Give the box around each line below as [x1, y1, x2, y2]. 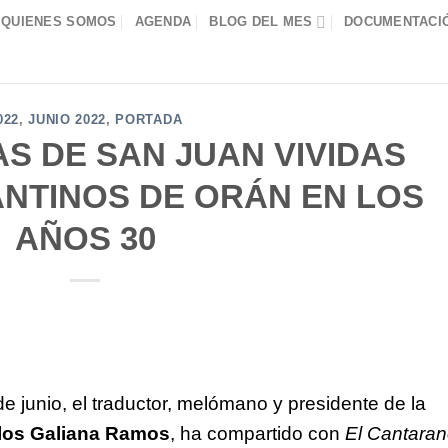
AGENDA [134, 14, 192, 29]
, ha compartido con [170, 422, 345, 444]
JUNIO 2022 [28, 112, 107, 127]
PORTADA [115, 112, 183, 127]
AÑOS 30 [14, 219, 156, 257]
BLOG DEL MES [209, 14, 313, 29]
